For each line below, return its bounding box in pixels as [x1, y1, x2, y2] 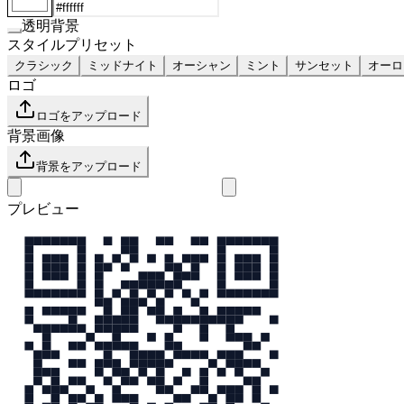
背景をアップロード [36, 160, 142, 173]
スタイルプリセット [7, 37, 137, 52]
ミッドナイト [87, 59, 158, 72]
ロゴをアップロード [36, 109, 142, 123]
